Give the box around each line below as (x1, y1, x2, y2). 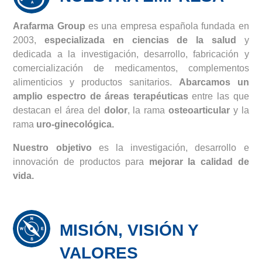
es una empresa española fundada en (85, 21, 249, 32)
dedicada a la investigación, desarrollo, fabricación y (13, 49, 249, 60)
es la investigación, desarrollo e (91, 143, 249, 153)
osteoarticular (168, 105, 230, 116)
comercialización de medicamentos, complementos (13, 63, 249, 74)
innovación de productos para (13, 157, 149, 167)
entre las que (188, 91, 249, 102)
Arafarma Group (13, 21, 85, 32)
